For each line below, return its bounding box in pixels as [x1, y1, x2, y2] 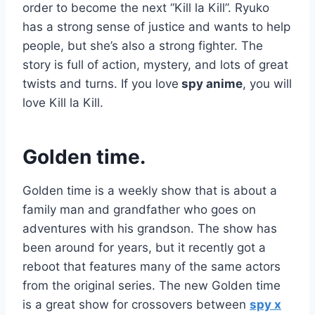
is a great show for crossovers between [22, 297, 250, 312]
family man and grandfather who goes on [22, 202, 256, 217]
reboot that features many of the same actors [22, 259, 281, 274]
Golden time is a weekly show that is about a [22, 184, 277, 198]
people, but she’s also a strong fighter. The [22, 39, 263, 53]
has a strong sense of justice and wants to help [22, 20, 290, 34]
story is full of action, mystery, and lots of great [22, 58, 288, 72]
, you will [243, 77, 292, 91]
